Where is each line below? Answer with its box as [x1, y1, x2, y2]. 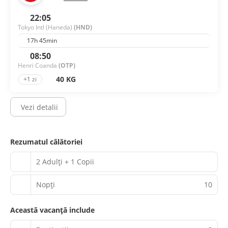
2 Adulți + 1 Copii [36, 157, 94, 167]
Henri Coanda [18, 61, 59, 70]
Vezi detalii [21, 102, 58, 112]
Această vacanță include [10, 205, 95, 215]
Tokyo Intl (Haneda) [18, 22, 74, 32]
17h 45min [25, 36, 57, 45]
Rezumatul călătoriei [10, 136, 82, 147]
